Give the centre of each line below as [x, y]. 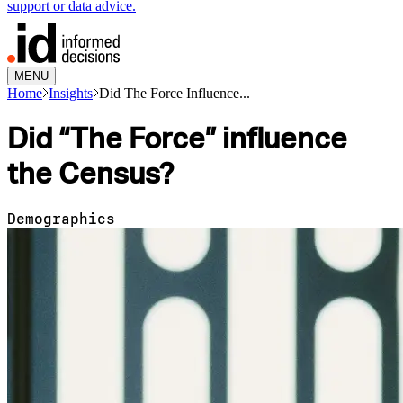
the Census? [90, 174]
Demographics [61, 219]
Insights [71, 93]
